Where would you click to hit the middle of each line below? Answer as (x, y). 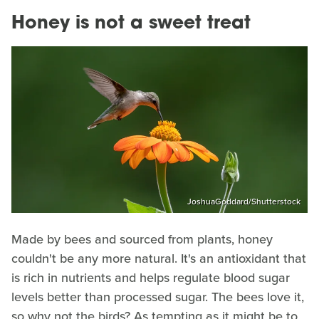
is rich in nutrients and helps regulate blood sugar (151, 277)
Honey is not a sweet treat (131, 24)
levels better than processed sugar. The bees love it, (158, 297)
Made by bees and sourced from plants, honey (142, 239)
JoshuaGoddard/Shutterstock (244, 201)
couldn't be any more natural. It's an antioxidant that (159, 258)
